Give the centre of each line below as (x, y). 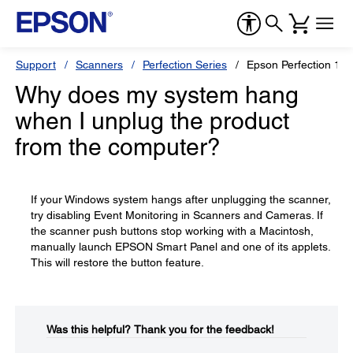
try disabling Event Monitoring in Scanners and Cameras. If (177, 215)
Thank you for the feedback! (204, 329)
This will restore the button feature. (117, 262)
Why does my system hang (157, 95)
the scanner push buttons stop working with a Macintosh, (172, 231)
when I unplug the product (152, 121)
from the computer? (118, 147)
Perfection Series (185, 65)
